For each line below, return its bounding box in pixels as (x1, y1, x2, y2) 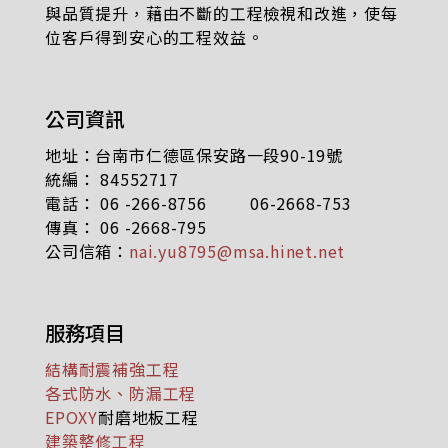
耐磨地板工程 (98, 404, 199, 429)
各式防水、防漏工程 (45, 380, 197, 405)
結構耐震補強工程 (45, 356, 180, 381)
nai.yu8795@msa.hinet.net (129, 238, 346, 263)
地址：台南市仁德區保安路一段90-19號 (45, 142, 343, 167)
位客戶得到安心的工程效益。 (45, 24, 264, 49)
